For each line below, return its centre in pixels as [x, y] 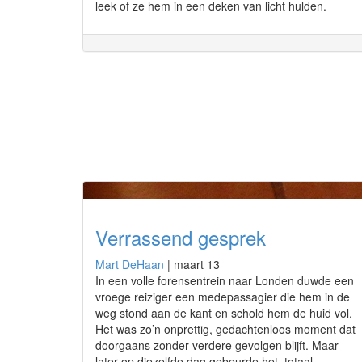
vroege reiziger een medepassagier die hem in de [223, 297]
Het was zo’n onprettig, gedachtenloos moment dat [225, 329]
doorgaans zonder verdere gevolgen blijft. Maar [217, 345]
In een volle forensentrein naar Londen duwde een [225, 280]
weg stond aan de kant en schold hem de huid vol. [224, 313]
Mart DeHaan [130, 264]
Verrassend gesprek [181, 237]
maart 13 [197, 264]
